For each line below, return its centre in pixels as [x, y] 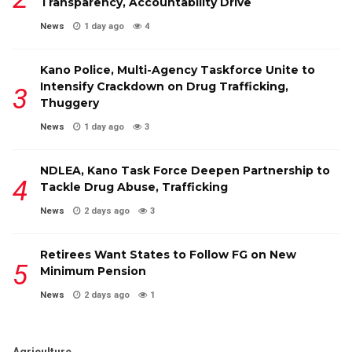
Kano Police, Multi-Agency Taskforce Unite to [178, 70]
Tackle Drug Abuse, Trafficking [134, 187]
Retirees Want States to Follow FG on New [168, 254]
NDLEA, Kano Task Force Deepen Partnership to [185, 170]
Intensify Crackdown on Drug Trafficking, [164, 86]
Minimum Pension [93, 271]
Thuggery [70, 103]
